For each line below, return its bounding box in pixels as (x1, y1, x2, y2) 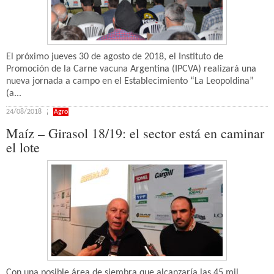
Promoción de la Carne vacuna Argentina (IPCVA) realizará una (6, 64, 256, 74)
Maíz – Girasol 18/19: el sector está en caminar (6, 124, 264, 142)
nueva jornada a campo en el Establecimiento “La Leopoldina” (6, 76, 254, 86)
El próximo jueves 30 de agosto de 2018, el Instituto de (6, 52, 223, 62)
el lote (6, 138, 40, 156)
